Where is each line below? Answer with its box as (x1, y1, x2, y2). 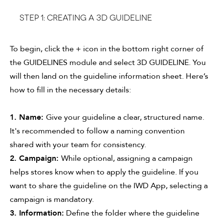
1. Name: (10, 111, 46, 123)
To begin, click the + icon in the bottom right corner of (10, 43, 203, 54)
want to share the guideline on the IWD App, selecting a (10, 180, 208, 191)
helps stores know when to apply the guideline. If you (10, 166, 198, 177)
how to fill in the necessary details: (10, 84, 131, 95)
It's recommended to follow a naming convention (10, 125, 185, 136)
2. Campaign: (10, 153, 61, 164)
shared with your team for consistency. (10, 139, 146, 150)
